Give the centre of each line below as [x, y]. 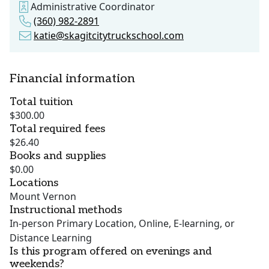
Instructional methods [66, 210]
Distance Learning [51, 238]
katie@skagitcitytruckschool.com [109, 36]
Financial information [72, 79]
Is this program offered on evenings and [111, 252]
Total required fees [57, 129]
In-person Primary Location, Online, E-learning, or [122, 224]
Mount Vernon [43, 197]
